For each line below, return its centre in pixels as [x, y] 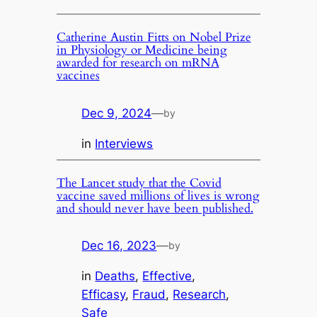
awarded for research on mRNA [138, 63]
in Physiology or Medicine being [142, 50]
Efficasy [104, 295]
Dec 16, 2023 [119, 246]
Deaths [115, 276]
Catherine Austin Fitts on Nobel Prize [154, 38]
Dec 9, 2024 [117, 113]
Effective [167, 276]
